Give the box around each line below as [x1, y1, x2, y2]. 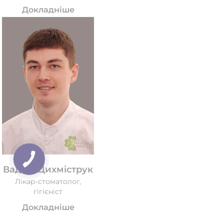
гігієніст [33, 187, 62, 196]
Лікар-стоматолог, [15, 177, 81, 186]
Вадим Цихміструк [3, 164, 93, 175]
